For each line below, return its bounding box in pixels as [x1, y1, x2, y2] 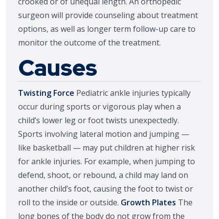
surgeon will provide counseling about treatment [18, 10, 198, 21]
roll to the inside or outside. [18, 197, 121, 208]
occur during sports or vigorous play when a [18, 101, 181, 112]
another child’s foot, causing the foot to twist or [18, 183, 193, 194]
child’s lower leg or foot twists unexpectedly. [18, 115, 179, 126]
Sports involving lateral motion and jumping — [18, 129, 189, 139]
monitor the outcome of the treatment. [18, 37, 161, 48]
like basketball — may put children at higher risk [18, 142, 195, 153]
